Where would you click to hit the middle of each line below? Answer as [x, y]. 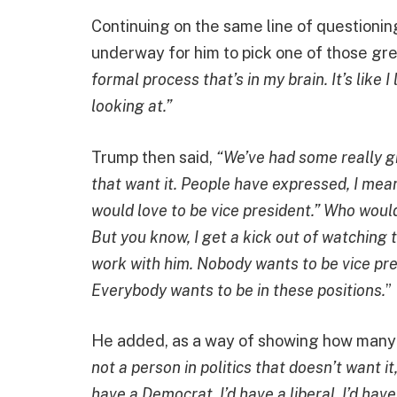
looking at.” [133, 105]
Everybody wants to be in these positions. [238, 290]
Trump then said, [154, 157]
